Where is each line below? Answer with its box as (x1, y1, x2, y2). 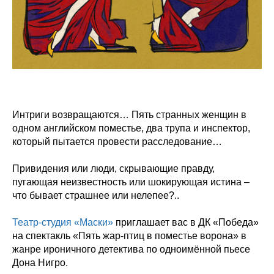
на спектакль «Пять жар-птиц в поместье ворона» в (12, 230, 246, 241)
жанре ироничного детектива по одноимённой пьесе (12, 243, 250, 254)
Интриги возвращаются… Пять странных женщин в (12, 109, 246, 120)
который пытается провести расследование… (12, 136, 222, 147)
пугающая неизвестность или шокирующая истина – (12, 176, 250, 187)
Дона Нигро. (12, 257, 68, 268)
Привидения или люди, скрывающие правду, (12, 163, 215, 174)
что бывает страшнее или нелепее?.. (12, 190, 179, 201)
